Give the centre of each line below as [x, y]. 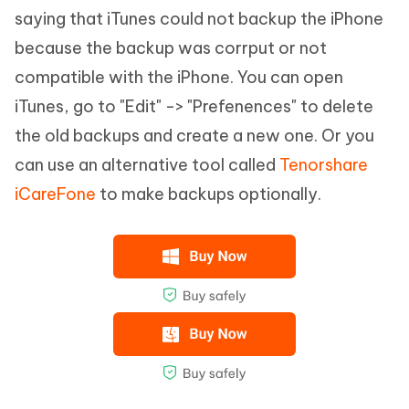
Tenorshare [324, 165]
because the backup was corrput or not [171, 48]
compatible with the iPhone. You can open [179, 78]
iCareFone [55, 194]
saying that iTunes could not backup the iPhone [199, 19]
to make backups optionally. [209, 194]
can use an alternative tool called [147, 165]
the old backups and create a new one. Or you [194, 136]
